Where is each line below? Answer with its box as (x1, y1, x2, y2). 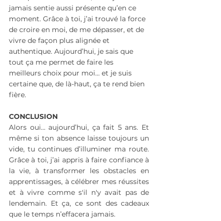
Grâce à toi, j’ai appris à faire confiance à (9, 155, 149, 165)
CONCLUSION (9, 112, 58, 121)
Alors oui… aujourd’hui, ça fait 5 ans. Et (9, 123, 149, 132)
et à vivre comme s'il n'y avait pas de (9, 188, 149, 197)
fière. (9, 90, 26, 100)
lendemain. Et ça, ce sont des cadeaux (9, 199, 149, 208)
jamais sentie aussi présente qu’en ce (9, 3, 138, 13)
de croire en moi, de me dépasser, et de (9, 25, 146, 35)
